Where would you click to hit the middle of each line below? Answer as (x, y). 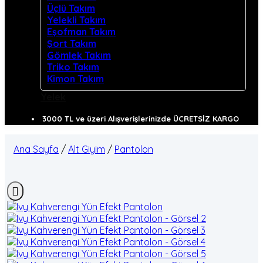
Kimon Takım (75, 79)
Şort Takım (72, 43)
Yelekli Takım (76, 20)
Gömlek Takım (79, 55)
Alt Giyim (87, 149)
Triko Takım (73, 67)
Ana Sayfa (36, 149)
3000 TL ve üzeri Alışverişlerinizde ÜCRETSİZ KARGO (141, 119)
